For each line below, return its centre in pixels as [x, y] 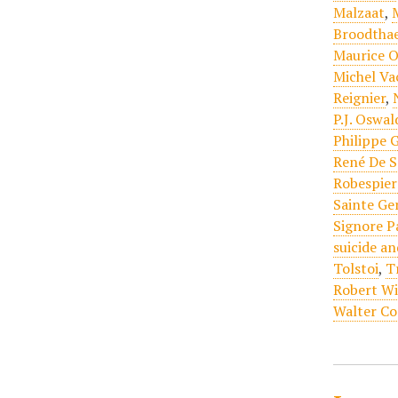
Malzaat [359, 12]
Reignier [360, 98]
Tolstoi [356, 268]
